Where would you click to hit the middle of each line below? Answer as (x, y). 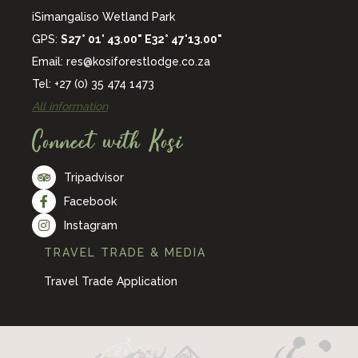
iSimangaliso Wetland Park (103, 17)
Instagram (91, 225)
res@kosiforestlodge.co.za (138, 62)
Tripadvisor (94, 177)
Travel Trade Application (111, 282)
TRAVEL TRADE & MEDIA (125, 253)
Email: (49, 62)
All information (70, 107)
